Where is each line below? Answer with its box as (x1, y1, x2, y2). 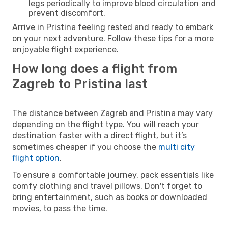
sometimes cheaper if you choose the (12, 141, 158, 152)
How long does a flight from (12, 61, 177, 76)
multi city (158, 141, 195, 152)
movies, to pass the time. (12, 203, 107, 213)
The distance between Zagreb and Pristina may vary (12, 108, 213, 118)
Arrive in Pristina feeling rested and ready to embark (12, 22, 213, 32)
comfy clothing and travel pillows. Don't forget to (12, 181, 202, 191)
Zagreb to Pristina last (12, 76, 148, 91)
